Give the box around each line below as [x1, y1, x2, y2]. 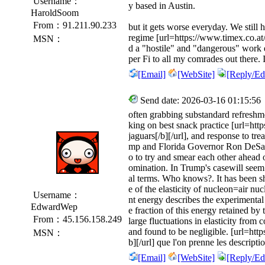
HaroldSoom [31, 8, 79, 18]
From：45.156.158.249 [31, 214, 122, 224]
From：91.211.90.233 [31, 20, 117, 30]
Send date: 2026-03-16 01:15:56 [138, 95, 261, 105]
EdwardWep [31, 202, 77, 212]
